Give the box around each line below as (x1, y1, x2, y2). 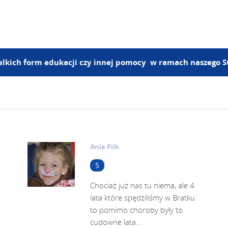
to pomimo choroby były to (90, 205, 183, 215)
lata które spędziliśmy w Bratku (90, 192, 195, 203)
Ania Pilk (90, 142, 119, 151)
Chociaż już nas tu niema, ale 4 (90, 180, 194, 190)
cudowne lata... (90, 217, 142, 227)
